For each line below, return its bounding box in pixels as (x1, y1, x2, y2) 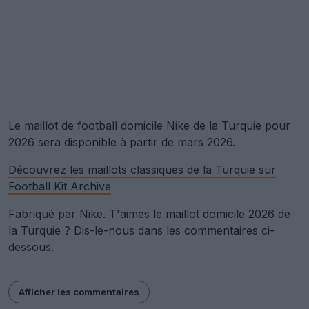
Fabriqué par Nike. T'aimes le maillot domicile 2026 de (8, 207, 290, 221)
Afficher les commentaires (19, 286, 139, 298)
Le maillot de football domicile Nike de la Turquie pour (8, 119, 290, 133)
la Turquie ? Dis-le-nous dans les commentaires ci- (8, 223, 275, 238)
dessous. (8, 240, 54, 255)
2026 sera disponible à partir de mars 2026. (8, 135, 235, 150)
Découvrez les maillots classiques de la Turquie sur (8, 163, 276, 177)
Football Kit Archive (8, 179, 111, 194)
